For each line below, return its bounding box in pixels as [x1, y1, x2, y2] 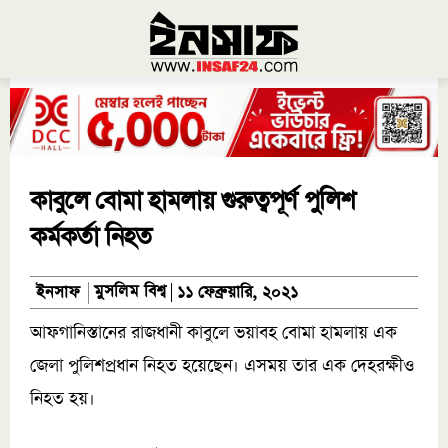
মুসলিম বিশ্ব [94, 281, 167, 304]
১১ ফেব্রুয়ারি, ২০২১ [176, 282, 298, 305]
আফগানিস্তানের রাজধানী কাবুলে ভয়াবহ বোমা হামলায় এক [30, 321, 397, 346]
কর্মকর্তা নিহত [30, 219, 151, 255]
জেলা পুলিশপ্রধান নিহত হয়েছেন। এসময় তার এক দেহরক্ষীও [30, 354, 414, 379]
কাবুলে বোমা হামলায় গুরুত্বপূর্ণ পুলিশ [30, 183, 354, 219]
